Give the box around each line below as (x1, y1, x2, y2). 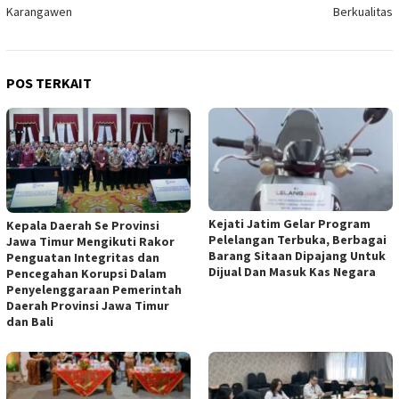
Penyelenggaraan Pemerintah (6, 281, 182, 297)
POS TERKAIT (6, 74, 92, 93)
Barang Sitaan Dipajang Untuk (208, 248, 386, 265)
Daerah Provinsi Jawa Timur (6, 297, 169, 313)
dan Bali (6, 313, 53, 330)
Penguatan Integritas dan (6, 248, 159, 265)
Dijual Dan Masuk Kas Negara (208, 264, 376, 281)
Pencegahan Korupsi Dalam (6, 265, 167, 281)
